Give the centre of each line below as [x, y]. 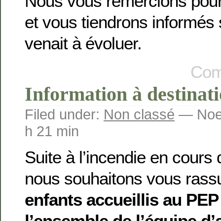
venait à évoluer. [83, 43]
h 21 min [52, 131]
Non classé [139, 114]
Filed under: [64, 114]
